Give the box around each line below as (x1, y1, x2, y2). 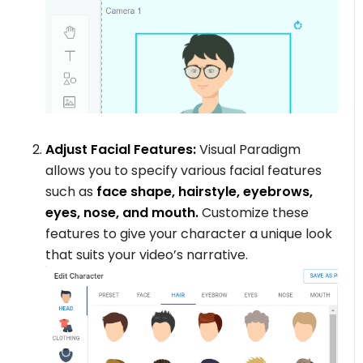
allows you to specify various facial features (45, 161, 322, 181)
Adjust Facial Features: (45, 140, 197, 160)
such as (45, 182, 94, 202)
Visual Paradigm (196, 140, 301, 160)
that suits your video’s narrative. (45, 246, 249, 265)
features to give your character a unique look (45, 224, 333, 244)
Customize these (199, 203, 310, 223)
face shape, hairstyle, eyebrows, (93, 182, 314, 202)
